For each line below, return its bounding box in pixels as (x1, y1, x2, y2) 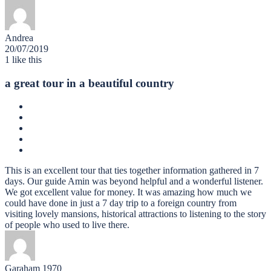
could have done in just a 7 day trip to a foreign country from (5, 198, 237, 209)
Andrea (5, 32, 33, 43)
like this (10, 54, 42, 65)
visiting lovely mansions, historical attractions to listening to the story (5, 209, 266, 220)
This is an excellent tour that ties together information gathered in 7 (5, 165, 259, 176)
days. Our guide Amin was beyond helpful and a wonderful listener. (5, 176, 263, 187)
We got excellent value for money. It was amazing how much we (5, 187, 252, 198)
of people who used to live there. (5, 220, 129, 230)
